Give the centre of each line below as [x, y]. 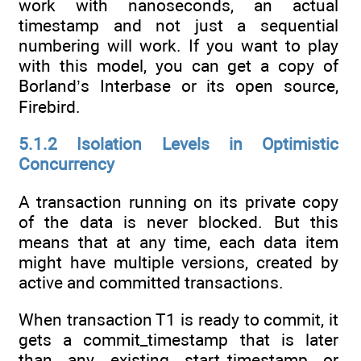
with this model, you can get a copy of [178, 66]
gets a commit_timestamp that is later [178, 340]
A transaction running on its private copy [178, 201]
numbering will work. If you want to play [178, 46]
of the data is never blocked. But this [178, 222]
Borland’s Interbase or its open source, [178, 86]
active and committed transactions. [151, 282]
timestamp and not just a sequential [178, 26]
